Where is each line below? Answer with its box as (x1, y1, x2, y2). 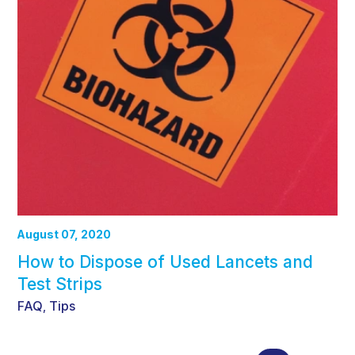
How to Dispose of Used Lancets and (17, 252, 313, 273)
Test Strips (17, 274, 102, 295)
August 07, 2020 (17, 227, 111, 242)
